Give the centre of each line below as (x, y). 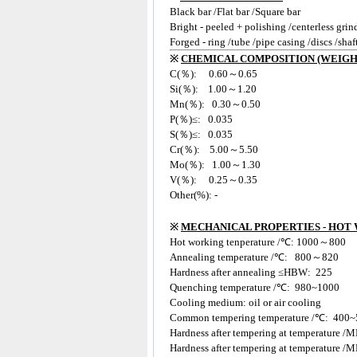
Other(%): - (194, 195)
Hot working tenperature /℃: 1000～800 (258, 242)
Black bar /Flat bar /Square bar (236, 12)
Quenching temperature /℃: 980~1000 (255, 287)
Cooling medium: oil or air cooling (245, 302)
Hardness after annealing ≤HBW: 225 (251, 272)
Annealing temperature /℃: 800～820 (254, 257)
